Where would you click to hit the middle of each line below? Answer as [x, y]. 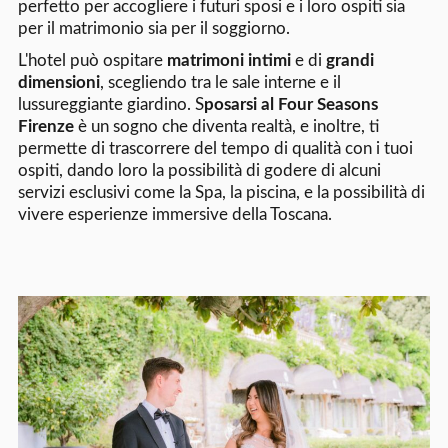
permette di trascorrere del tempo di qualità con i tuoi [215, 149]
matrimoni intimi [228, 61]
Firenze [45, 127]
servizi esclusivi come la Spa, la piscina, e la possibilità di [221, 193]
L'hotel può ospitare [92, 61]
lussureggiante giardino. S [110, 105]
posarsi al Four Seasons [290, 105]
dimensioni [58, 83]
